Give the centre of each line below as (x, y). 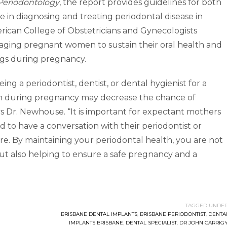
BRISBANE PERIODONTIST (173, 214)
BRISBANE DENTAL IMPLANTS (99, 214)
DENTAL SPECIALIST (151, 223)
